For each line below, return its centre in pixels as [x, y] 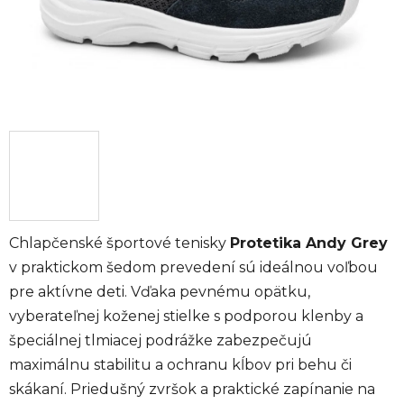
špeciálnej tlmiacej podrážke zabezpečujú [161, 340]
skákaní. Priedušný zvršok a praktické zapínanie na [192, 389]
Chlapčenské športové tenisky [119, 243]
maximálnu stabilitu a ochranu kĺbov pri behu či [180, 364]
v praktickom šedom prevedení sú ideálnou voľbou [193, 267]
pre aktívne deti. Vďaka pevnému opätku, [160, 291]
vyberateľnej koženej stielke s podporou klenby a [186, 316]
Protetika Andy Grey [309, 243]
